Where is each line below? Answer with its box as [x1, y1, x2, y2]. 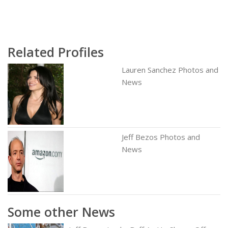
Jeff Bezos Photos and [122, 131, 200, 142]
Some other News [8, 203, 115, 220]
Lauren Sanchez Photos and [122, 64, 218, 75]
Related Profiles [8, 43, 104, 61]
